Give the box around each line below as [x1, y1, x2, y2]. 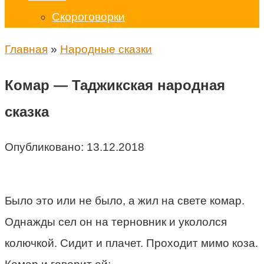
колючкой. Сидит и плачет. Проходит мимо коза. [5, 236, 258, 249]
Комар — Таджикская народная [5, 77, 225, 93]
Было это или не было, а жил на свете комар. [5, 194, 245, 207]
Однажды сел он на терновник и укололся [5, 215, 227, 228]
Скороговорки [52, 11, 125, 23]
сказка [5, 103, 49, 120]
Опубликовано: [5, 140, 84, 153]
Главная [5, 43, 48, 55]
